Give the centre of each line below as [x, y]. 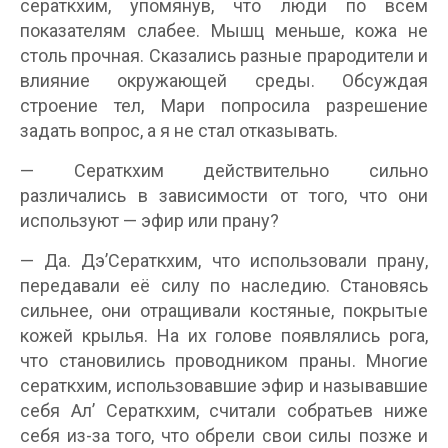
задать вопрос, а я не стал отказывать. [179, 130]
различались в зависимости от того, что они [224, 195]
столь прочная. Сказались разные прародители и [224, 55]
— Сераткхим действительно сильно [224, 170]
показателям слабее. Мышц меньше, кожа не [224, 30]
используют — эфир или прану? [149, 220]
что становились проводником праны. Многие [224, 360]
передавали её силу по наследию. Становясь [224, 285]
